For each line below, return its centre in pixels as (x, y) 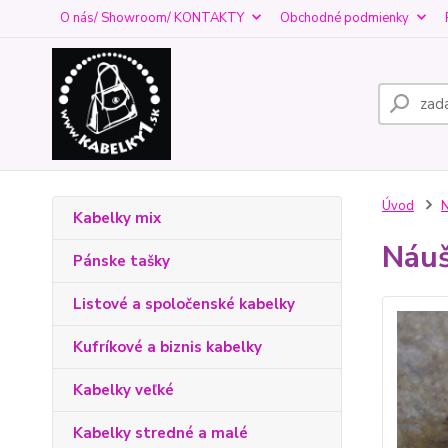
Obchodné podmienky (344, 18)
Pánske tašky (121, 261)
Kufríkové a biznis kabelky (167, 347)
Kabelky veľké (123, 390)
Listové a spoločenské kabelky (184, 304)
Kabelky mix (117, 218)
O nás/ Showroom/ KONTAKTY (152, 18)
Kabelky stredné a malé (160, 433)
